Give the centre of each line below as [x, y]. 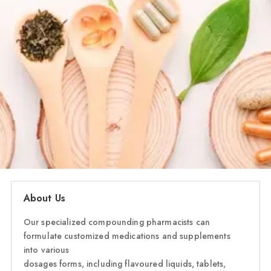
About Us [44, 198]
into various [46, 250]
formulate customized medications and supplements [127, 236]
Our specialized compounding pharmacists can [116, 222]
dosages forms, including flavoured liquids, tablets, [125, 263]
